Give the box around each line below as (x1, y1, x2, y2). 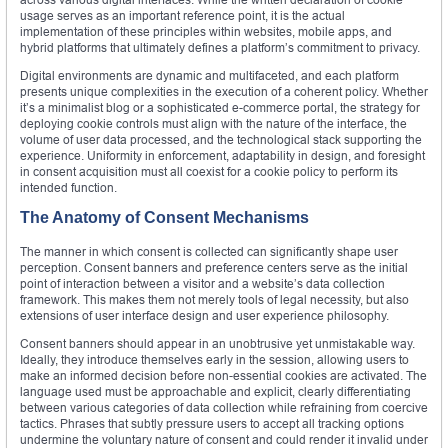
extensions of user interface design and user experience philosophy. (20, 308, 389, 324)
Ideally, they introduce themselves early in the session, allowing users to (20, 352, 409, 368)
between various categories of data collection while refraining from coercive (20, 400, 428, 416)
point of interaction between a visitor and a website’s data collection (20, 276, 385, 292)
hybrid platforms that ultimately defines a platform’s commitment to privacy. (20, 40, 420, 56)
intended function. (20, 180, 117, 196)
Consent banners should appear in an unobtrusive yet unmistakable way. (20, 336, 415, 352)
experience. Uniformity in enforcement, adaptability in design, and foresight (20, 148, 425, 164)
